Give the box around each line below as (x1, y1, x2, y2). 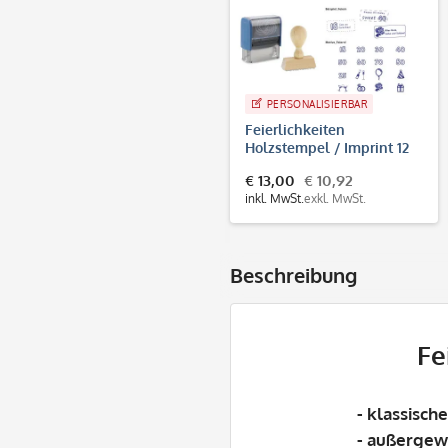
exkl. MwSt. (304, 190, 366, 206)
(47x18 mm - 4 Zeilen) (245, 156, 388, 174)
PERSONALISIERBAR (266, 97, 369, 110)
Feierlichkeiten (245, 120, 345, 138)
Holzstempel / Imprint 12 (245, 138, 409, 156)
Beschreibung (230, 261, 357, 288)
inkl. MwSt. (245, 190, 304, 206)
